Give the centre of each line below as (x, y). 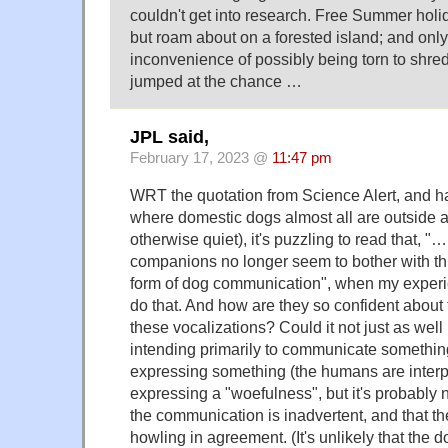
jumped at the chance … (216, 80)
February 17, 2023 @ (201, 158)
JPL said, (169, 137)
